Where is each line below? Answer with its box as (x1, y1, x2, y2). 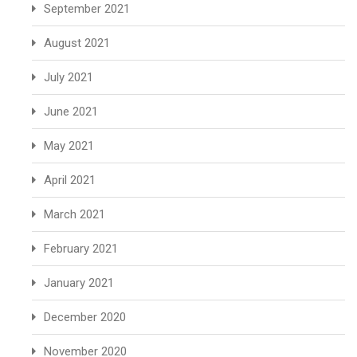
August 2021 (44, 36, 110, 50)
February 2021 (44, 241, 118, 256)
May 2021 (44, 139, 94, 153)
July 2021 (44, 70, 93, 84)
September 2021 (44, 2, 130, 16)
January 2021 (44, 276, 114, 290)
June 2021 (44, 104, 98, 119)
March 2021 (44, 207, 105, 222)
